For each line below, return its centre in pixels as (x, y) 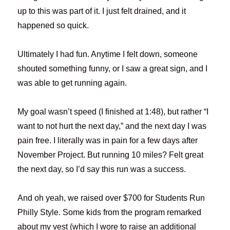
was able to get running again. (72, 83)
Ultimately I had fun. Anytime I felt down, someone (108, 54)
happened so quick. (53, 25)
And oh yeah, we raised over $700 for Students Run (111, 198)
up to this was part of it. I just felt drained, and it (102, 11)
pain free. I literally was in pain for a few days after (108, 140)
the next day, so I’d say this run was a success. (102, 169)
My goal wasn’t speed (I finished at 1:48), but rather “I (113, 111)
